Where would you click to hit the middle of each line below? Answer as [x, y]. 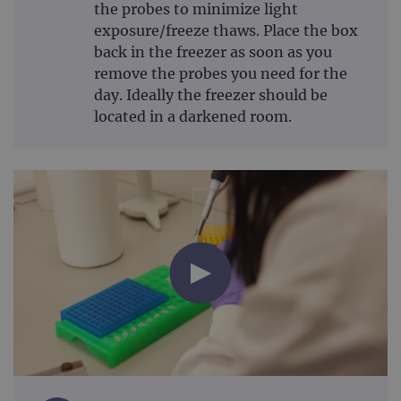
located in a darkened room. [193, 117]
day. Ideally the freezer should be [211, 95]
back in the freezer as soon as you [213, 52]
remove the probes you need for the [221, 74]
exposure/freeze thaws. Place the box [226, 31]
